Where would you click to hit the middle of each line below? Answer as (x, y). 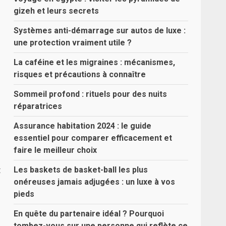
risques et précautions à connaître (80, 74)
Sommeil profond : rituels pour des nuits (91, 94)
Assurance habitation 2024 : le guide (83, 126)
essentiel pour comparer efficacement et (93, 138)
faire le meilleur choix (55, 150)
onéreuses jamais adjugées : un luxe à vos (95, 182)
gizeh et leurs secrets (56, 11)
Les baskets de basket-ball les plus (81, 170)
